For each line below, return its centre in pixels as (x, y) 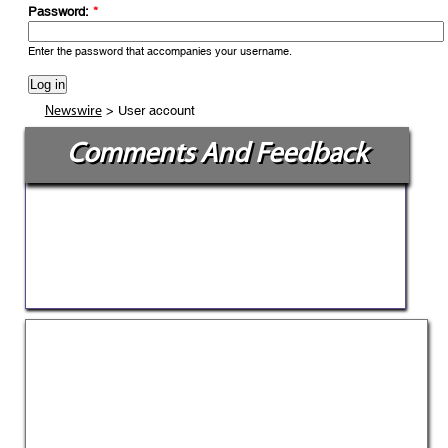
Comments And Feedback (217, 155)
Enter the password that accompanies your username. (160, 51)
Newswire (73, 111)
